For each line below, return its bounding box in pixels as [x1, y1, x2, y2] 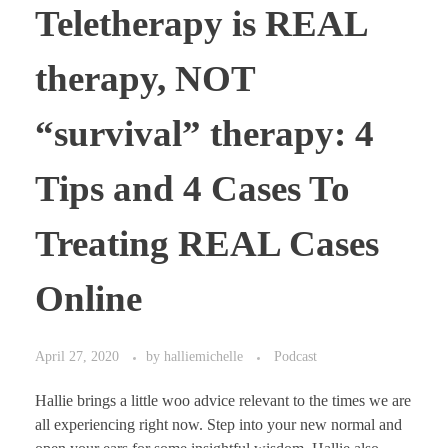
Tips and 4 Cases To [35, 167, 350, 209]
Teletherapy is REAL [35, 2, 367, 44]
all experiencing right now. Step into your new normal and [35, 416, 402, 434]
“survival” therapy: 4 [35, 112, 374, 154]
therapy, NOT [35, 57, 255, 99]
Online [35, 277, 142, 319]
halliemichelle [164, 348, 247, 365]
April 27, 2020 [35, 348, 119, 365]
